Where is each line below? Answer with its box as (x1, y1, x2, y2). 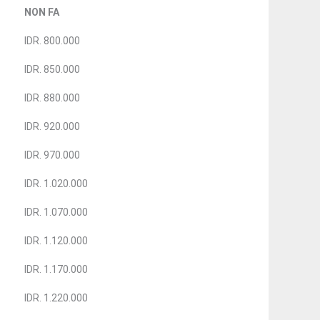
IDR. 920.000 (24, 121, 80, 133)
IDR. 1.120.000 (24, 235, 88, 247)
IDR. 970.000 (24, 149, 80, 161)
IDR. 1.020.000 (24, 178, 88, 190)
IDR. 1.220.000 (24, 292, 88, 304)
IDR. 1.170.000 (24, 264, 88, 276)
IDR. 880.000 (24, 92, 80, 104)
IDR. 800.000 (24, 35, 80, 47)
